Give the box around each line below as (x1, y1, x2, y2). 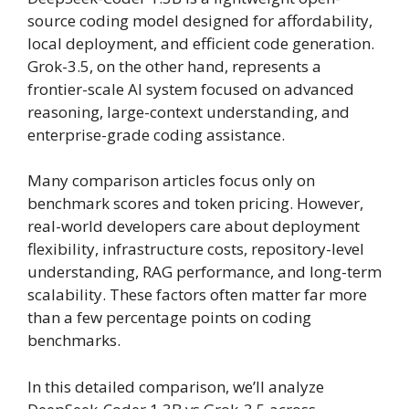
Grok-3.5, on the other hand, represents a (27, 55, 321, 77)
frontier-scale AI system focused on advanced (27, 78, 354, 100)
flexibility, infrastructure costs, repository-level (27, 238, 364, 260)
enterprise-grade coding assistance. (27, 123, 285, 145)
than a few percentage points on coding (27, 307, 311, 329)
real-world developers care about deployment (27, 215, 360, 237)
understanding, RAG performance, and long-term (27, 261, 382, 283)
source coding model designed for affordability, (27, 9, 372, 31)
